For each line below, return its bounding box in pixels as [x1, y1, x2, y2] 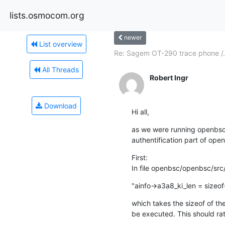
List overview [37, 39, 82, 48]
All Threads [40, 65, 79, 74]
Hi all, [131, 107, 149, 116]
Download [42, 101, 77, 110]
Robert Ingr [149, 73, 188, 82]
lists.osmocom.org [10, 10, 84, 21]
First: [131, 153, 148, 162]
